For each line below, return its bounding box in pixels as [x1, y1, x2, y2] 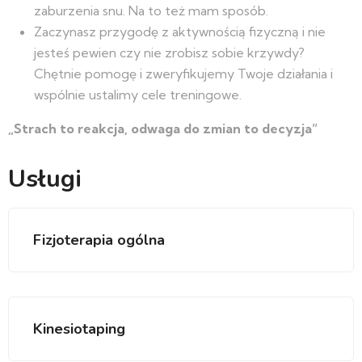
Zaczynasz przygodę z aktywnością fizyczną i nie [34, 23, 326, 40]
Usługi [8, 162, 82, 196]
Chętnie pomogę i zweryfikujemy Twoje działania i [34, 65, 333, 82]
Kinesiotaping [33, 319, 125, 339]
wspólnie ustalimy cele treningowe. [34, 86, 242, 103]
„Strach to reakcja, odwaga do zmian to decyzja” [8, 120, 318, 137]
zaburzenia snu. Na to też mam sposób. [34, 2, 268, 19]
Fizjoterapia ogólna [33, 230, 165, 250]
